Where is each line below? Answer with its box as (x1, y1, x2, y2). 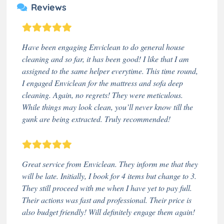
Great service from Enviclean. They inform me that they (22, 158, 198, 169)
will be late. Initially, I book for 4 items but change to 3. (22, 170, 196, 181)
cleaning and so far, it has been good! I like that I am (22, 53, 189, 64)
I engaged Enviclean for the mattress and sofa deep (22, 77, 183, 88)
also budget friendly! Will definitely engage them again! (22, 206, 195, 217)
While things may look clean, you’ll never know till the (22, 101, 193, 112)
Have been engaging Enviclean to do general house (22, 41, 184, 52)
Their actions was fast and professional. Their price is (22, 194, 191, 205)
